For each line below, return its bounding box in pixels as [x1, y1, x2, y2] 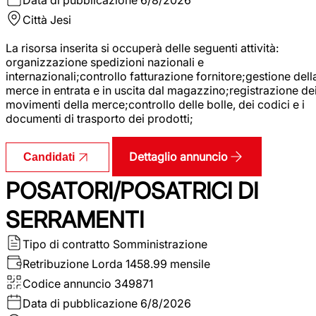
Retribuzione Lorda [23, 256, 123, 271]
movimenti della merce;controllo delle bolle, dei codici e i [6, 97, 305, 111]
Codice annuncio [23, 276, 111, 291]
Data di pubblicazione [23, 296, 138, 310]
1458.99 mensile [126, 256, 210, 271]
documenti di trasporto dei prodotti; [6, 111, 193, 126]
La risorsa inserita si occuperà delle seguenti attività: [6, 40, 279, 55]
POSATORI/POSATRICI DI [6, 176, 258, 205]
